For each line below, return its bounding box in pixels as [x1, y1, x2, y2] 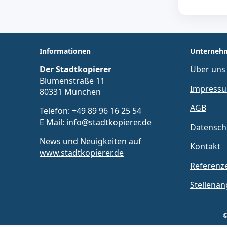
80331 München [40, 86, 101, 97]
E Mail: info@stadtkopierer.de [40, 116, 152, 128]
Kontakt [190, 140, 220, 152]
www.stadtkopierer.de [40, 146, 124, 158]
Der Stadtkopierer [40, 63, 111, 75]
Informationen [40, 46, 91, 56]
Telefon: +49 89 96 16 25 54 [40, 105, 141, 117]
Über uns [190, 63, 225, 75]
